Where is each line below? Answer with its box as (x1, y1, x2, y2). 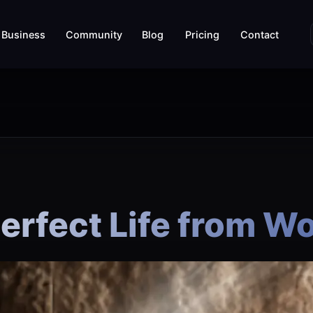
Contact (240, 34, 279, 46)
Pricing (185, 34, 220, 46)
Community (66, 34, 123, 46)
